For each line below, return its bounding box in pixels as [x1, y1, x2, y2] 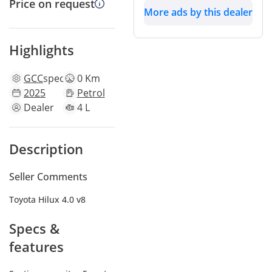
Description [9, 140, 83, 158]
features [9, 237, 64, 256]
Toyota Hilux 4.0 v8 [9, 194, 86, 206]
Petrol [76, 86, 105, 100]
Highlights [9, 41, 74, 59]
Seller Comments [9, 170, 87, 184]
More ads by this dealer [144, 5, 253, 19]
